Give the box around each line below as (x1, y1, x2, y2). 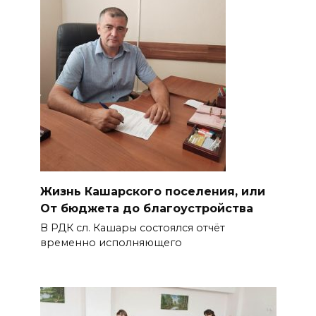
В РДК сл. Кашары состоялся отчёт (39, 221, 225, 235)
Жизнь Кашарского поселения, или (39, 184, 265, 198)
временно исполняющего (39, 236, 182, 250)
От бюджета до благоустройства (39, 201, 253, 215)
